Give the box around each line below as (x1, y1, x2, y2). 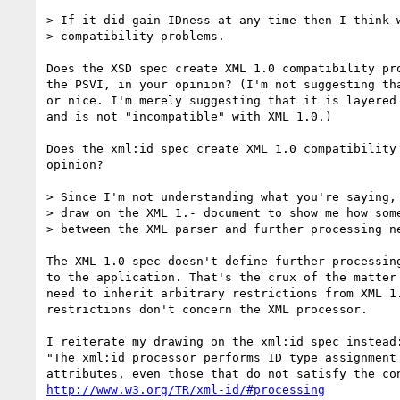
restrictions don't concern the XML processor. (46, 302, 368, 316)
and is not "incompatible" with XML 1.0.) (46, 109, 332, 123)
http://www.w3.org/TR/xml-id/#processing (46, 382, 325, 396)
